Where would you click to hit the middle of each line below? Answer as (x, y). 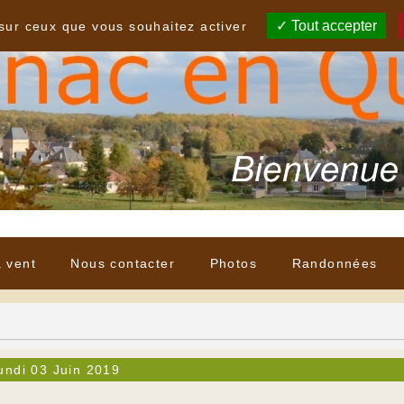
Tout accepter (333, 26)
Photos (234, 264)
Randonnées (335, 264)
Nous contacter (123, 264)
